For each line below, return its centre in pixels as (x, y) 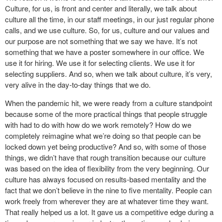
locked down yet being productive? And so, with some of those (106, 146)
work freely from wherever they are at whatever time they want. (107, 201)
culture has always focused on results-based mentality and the (106, 179)
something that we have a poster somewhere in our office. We (105, 52)
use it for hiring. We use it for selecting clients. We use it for (100, 62)
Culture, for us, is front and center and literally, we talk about (101, 8)
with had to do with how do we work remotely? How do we (98, 124)
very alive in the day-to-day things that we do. (78, 84)
